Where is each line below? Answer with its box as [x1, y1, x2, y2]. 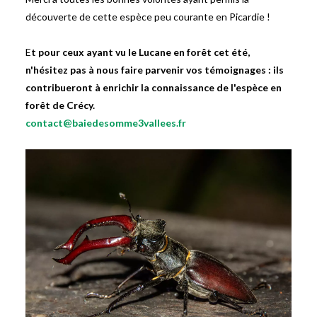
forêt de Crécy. [25, 98, 96, 111]
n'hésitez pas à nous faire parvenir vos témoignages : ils [25, 63, 284, 76]
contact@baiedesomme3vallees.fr [25, 116, 187, 129]
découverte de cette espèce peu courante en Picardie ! [25, 10, 271, 23]
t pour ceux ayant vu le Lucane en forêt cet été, [31, 45, 250, 58]
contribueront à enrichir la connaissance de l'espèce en [25, 81, 282, 93]
